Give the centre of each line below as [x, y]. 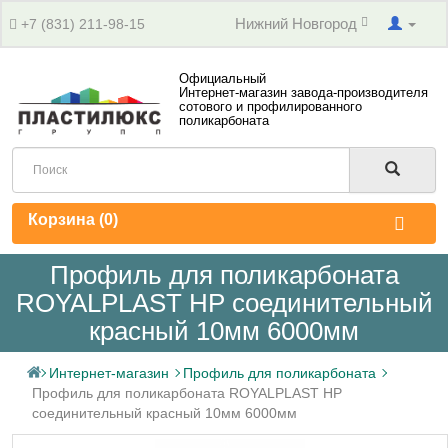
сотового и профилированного [270, 106]
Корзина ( [66, 219]
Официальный [222, 78]
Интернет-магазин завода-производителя [303, 92]
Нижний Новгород [298, 23]
